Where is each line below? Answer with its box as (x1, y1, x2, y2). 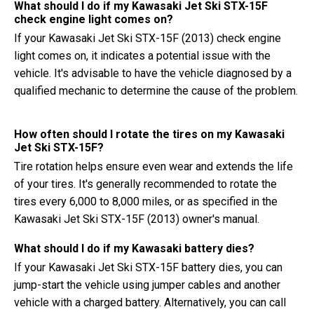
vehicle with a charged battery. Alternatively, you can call (14, 296, 286, 309)
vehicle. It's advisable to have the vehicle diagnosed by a (14, 67, 292, 80)
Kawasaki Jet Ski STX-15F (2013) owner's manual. (14, 212, 259, 226)
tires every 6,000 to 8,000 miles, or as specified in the (14, 195, 278, 208)
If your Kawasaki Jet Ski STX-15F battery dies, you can (14, 261, 282, 274)
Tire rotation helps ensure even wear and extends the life (14, 160, 293, 173)
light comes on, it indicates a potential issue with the (14, 49, 271, 62)
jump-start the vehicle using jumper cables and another (14, 278, 280, 292)
